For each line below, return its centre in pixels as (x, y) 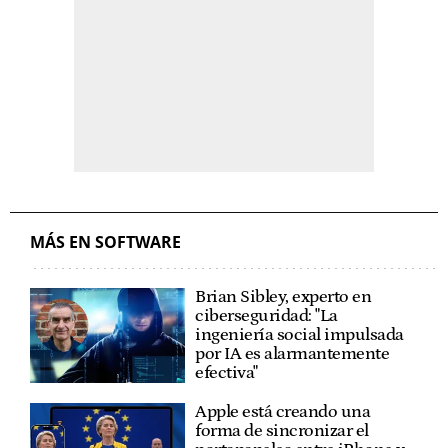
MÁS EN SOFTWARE (105, 241)
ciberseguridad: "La (266, 315)
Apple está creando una (283, 411)
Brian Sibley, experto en (283, 296)
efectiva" (226, 372)
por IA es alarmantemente (292, 353)
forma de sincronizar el (282, 430)
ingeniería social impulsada (299, 334)
